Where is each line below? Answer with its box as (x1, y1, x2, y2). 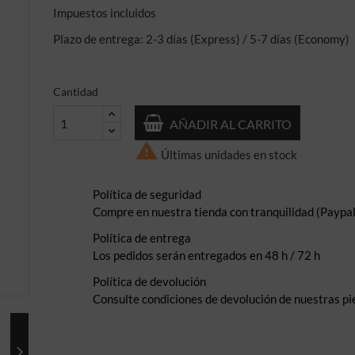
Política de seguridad (93, 187, 202, 201)
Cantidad (53, 85, 99, 98)
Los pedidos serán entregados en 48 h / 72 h (93, 248, 321, 262)
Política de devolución (93, 274, 207, 288)
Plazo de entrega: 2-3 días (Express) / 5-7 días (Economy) (53, 32, 350, 46)
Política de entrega (93, 231, 192, 245)
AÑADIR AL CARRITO (170, 116, 292, 132)
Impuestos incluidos (53, 6, 157, 20)
